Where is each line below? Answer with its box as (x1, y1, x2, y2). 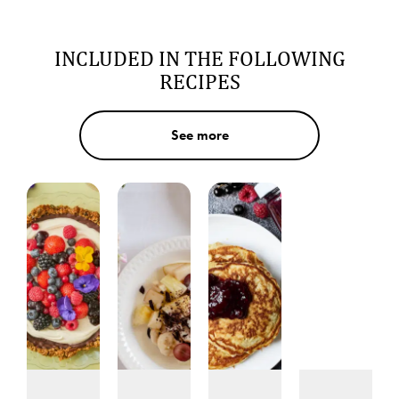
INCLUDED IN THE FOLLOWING (53, 45, 346, 70)
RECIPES (159, 68, 240, 94)
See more (170, 125, 229, 144)
